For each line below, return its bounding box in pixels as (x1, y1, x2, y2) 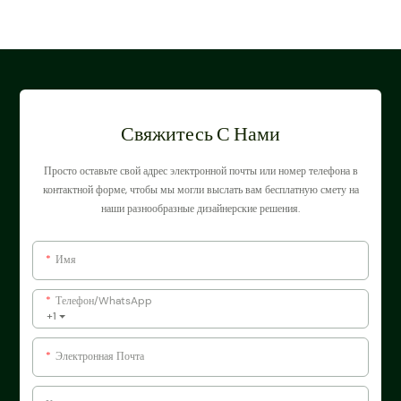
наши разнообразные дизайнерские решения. (101, 200, 300, 216)
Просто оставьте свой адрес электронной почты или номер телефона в (43, 163, 358, 178)
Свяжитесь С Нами (121, 120, 280, 145)
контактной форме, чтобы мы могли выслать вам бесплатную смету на (42, 182, 359, 197)
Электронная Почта (55, 348, 144, 363)
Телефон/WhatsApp (55, 293, 152, 308)
